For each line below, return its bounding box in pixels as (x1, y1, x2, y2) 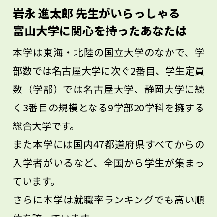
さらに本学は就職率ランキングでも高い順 (13, 192, 204, 206)
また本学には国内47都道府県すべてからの (13, 137, 204, 151)
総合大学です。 (13, 118, 79, 133)
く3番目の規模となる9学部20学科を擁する (13, 100, 204, 114)
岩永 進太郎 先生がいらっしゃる (13, 4, 180, 21)
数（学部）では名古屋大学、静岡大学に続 (13, 81, 204, 96)
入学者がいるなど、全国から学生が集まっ (13, 155, 204, 170)
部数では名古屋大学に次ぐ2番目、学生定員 (13, 63, 204, 77)
